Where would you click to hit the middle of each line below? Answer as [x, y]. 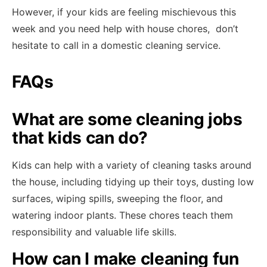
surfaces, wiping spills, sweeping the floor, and [117, 198]
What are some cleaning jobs [127, 119]
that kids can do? [80, 138]
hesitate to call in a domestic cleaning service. [116, 45]
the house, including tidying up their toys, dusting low [133, 182]
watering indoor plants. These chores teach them [122, 215]
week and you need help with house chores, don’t [125, 29]
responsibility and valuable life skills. [94, 232]
